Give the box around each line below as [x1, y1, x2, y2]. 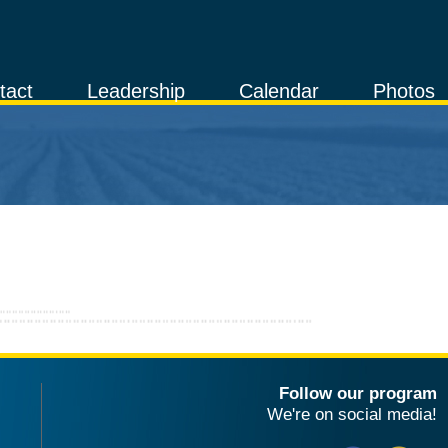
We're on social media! [267, 403, 437, 424]
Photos [372, 80, 435, 102]
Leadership [87, 80, 186, 102]
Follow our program [279, 382, 437, 403]
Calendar [238, 80, 319, 102]
